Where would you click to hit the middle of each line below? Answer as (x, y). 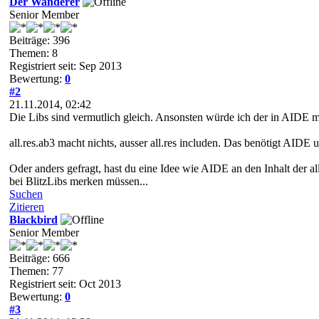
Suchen (26, 194)
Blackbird (33, 219)
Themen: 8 (33, 53)
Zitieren (27, 206)
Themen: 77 (36, 271)
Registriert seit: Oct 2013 (65, 283)
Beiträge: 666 (40, 258)
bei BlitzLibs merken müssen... (79, 181)
